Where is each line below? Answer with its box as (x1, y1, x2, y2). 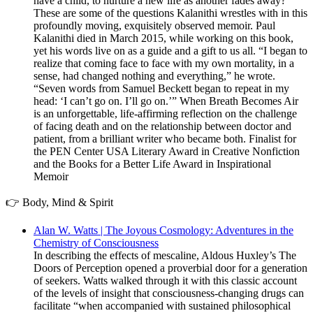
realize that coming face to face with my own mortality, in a (34, 57, 294, 69)
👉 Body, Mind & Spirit (6, 196, 113, 208)
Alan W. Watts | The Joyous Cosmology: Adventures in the (34, 224, 293, 236)
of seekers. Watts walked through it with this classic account (34, 275, 297, 286)
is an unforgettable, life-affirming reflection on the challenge (34, 108, 297, 119)
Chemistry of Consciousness (34, 237, 159, 249)
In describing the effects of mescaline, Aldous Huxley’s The (34, 249, 296, 261)
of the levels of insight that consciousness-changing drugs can (34, 287, 304, 299)
